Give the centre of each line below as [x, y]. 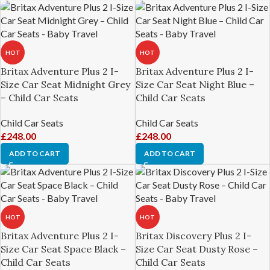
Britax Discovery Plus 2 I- [193, 236]
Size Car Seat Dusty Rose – [196, 249]
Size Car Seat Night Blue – [195, 84]
